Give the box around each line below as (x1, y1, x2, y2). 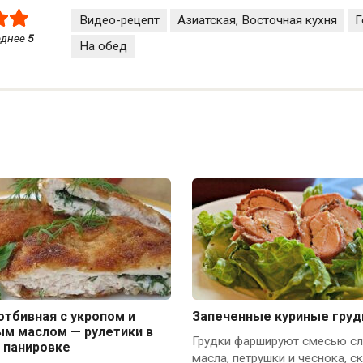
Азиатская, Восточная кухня (177, 12, 337, 28)
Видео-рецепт (79, 12, 160, 28)
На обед (79, 39, 127, 54)
